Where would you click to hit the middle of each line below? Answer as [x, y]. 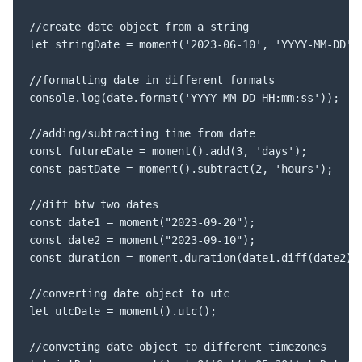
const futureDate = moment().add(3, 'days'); [168, 151]
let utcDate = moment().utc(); [123, 311]
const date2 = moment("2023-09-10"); [142, 240]
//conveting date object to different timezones [178, 346]
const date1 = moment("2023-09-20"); [142, 222]
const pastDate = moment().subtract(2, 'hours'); [181, 168]
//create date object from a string [139, 26]
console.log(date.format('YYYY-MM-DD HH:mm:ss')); [184, 97]
